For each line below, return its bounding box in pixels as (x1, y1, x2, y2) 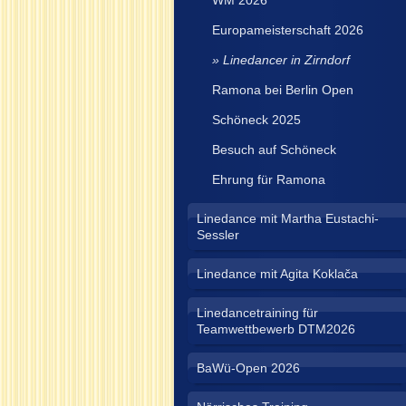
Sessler (197, 227, 239, 242)
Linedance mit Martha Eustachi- (197, 211, 379, 226)
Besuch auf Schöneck (212, 142, 337, 157)
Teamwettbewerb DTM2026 (197, 322, 355, 336)
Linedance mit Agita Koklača (197, 266, 358, 281)
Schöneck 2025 (212, 112, 302, 127)
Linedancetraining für (197, 305, 318, 320)
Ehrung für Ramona (212, 172, 326, 187)
